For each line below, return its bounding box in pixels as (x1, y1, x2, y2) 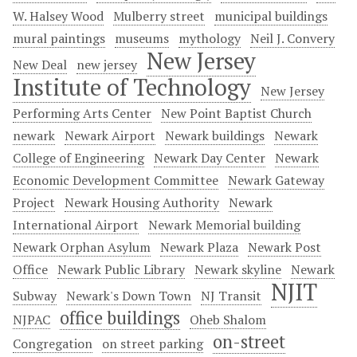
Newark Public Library (57, 261, 185, 278)
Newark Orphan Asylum (13, 238, 151, 256)
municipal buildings (214, 7, 328, 25)
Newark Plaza (160, 238, 238, 256)
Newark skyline (194, 261, 281, 278)
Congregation (13, 335, 92, 352)
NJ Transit (201, 287, 261, 304)
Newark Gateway (228, 171, 324, 189)
